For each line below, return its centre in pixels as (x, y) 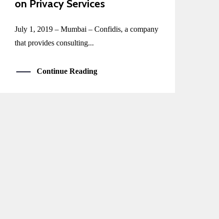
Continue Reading (67, 71)
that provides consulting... (55, 43)
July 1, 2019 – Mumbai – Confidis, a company (87, 29)
